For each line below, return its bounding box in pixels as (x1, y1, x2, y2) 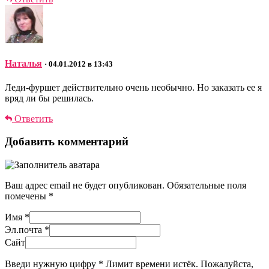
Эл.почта (5, 224, 44, 235)
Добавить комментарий (5, 135, 128, 148)
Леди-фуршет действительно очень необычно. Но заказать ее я (5, 82, 262, 92)
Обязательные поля (167, 180, 246, 190)
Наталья (5, 58, 42, 69)
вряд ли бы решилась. (5, 92, 94, 103)
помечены (5, 190, 49, 201)
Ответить (12, 113, 53, 124)
